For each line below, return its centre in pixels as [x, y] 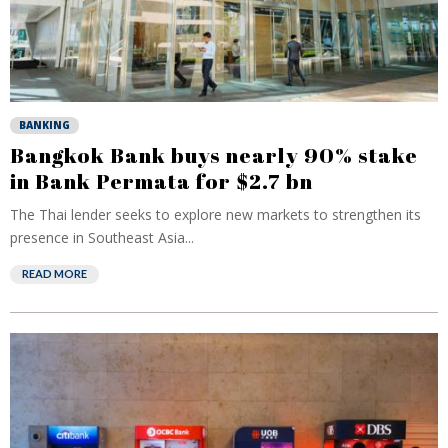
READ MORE [54, 273]
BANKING [44, 125]
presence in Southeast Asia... [102, 237]
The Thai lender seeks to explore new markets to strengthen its [215, 214]
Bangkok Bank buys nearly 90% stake [214, 155]
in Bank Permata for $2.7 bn [161, 181]
